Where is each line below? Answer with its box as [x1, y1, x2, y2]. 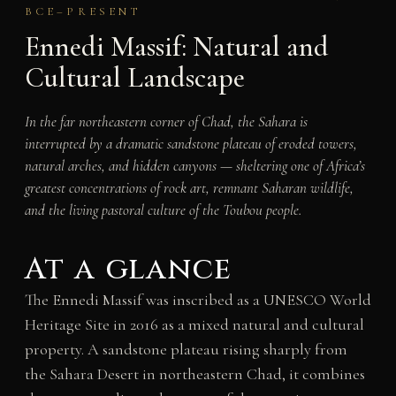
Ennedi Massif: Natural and [24, 29, 329, 65]
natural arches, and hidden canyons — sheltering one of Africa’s [24, 156, 365, 175]
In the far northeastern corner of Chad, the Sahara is [24, 111, 308, 131]
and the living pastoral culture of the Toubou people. [24, 200, 301, 219]
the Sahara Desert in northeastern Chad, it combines [24, 363, 365, 384]
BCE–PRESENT [24, 4, 141, 19]
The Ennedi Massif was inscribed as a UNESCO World [24, 289, 371, 309]
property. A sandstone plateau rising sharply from [24, 339, 347, 359]
